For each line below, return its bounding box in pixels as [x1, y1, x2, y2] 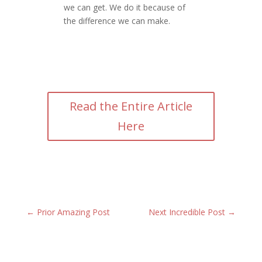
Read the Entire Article [69, 98, 192, 115]
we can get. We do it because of [64, 2, 186, 13]
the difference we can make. [64, 15, 171, 27]
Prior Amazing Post [36, 206, 110, 218]
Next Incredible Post [149, 206, 226, 218]
